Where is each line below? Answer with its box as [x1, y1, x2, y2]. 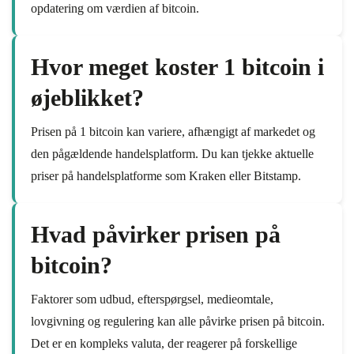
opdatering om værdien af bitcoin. [31, 2, 199, 15]
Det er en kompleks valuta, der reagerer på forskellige [31, 337, 297, 350]
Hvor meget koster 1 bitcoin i [31, 54, 324, 80]
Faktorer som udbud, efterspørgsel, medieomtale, [31, 292, 273, 306]
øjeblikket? [31, 85, 144, 111]
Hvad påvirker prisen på [31, 221, 281, 247]
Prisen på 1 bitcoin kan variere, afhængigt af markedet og [31, 125, 315, 138]
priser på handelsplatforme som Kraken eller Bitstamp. [31, 169, 301, 183]
